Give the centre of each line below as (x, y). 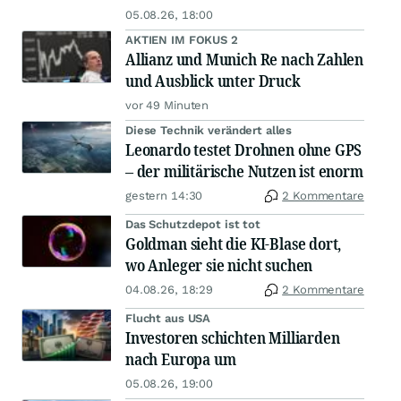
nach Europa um (181, 359)
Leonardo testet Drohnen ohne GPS (244, 149)
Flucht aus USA (168, 318)
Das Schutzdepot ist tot (193, 224)
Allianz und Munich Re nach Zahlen (245, 59)
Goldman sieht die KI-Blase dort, (234, 243)
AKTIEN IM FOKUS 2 (182, 40)
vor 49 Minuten (167, 105)
